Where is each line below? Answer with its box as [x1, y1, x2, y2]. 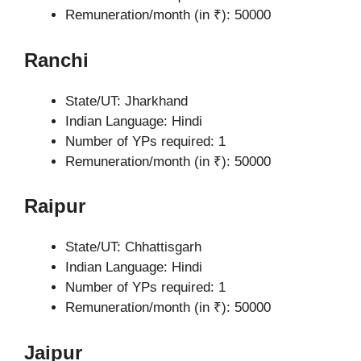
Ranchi [24, 48, 89, 71]
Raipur [24, 195, 85, 217]
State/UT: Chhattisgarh [65, 239, 201, 255]
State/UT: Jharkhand [65, 93, 188, 109]
